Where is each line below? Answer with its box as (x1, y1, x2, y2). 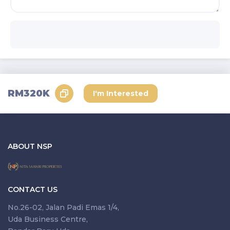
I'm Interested (93, 89, 148, 99)
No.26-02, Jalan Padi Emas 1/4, (8, 202, 119, 212)
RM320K (8, 87, 50, 99)
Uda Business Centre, (8, 214, 88, 224)
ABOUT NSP (8, 142, 52, 151)
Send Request (84, 15, 146, 25)
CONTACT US (8, 185, 57, 195)
